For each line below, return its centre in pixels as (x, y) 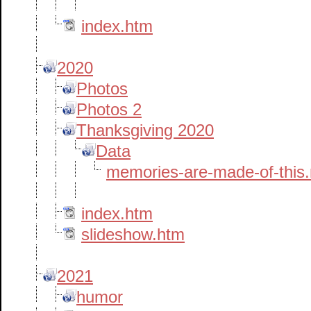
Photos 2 (109, 109)
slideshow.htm (133, 234)
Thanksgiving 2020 (145, 130)
